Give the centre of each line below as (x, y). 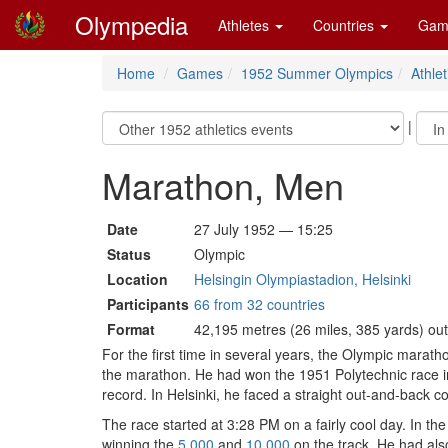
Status (129, 254)
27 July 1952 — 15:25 (263, 229)
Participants (148, 304)
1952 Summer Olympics (317, 73)
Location (137, 279)
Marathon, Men (223, 184)
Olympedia (131, 24)
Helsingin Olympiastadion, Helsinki (302, 279)
